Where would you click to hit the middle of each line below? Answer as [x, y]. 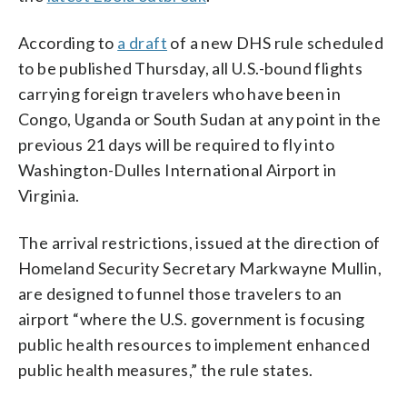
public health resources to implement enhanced [194, 345]
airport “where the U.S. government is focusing [192, 319]
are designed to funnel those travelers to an [180, 294]
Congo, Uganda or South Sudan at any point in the [200, 119]
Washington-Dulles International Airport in [178, 170]
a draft [143, 43]
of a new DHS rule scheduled [276, 43]
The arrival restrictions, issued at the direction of [199, 243]
